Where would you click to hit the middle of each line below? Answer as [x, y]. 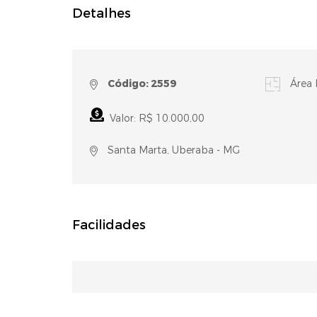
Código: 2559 [142, 84]
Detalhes [102, 13]
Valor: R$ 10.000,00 [154, 119]
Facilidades [109, 225]
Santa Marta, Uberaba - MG [172, 150]
